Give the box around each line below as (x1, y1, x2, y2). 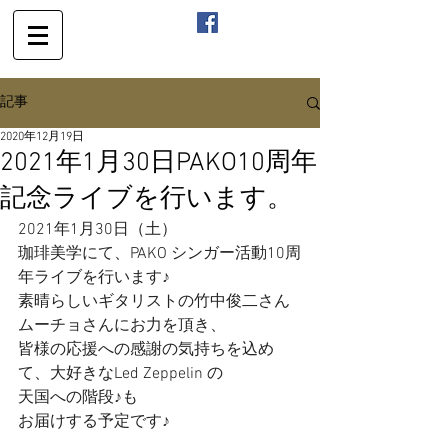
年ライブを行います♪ (18, 268, 170, 288)
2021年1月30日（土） (18, 220, 177, 240)
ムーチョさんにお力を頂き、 (18, 316, 226, 336)
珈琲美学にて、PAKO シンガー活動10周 (18, 244, 301, 264)
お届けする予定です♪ (18, 412, 170, 432)
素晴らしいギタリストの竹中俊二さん (18, 292, 290, 312)
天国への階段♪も (18, 388, 138, 408)
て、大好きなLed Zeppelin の (18, 364, 223, 384)
